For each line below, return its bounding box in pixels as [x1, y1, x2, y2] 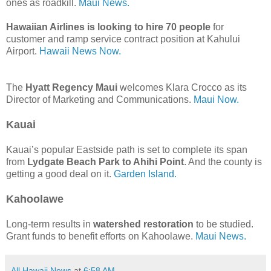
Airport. [6, 45, 39, 56]
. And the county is [184, 156, 262, 167]
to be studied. [196, 218, 253, 229]
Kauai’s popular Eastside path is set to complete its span [6, 144, 247, 155]
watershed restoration [93, 218, 196, 229]
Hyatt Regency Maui [25, 82, 120, 93]
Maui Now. [194, 94, 239, 105]
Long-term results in [6, 218, 93, 229]
